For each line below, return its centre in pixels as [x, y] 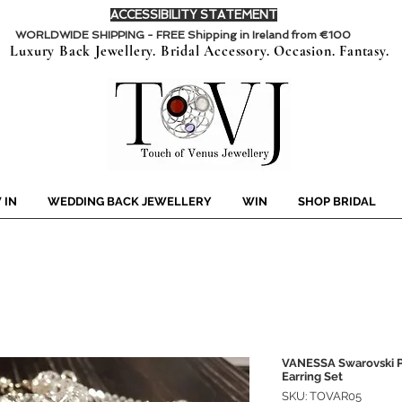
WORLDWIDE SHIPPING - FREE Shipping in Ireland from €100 [183, 35]
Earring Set [312, 377]
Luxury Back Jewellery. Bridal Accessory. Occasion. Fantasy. [200, 52]
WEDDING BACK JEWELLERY [130, 202]
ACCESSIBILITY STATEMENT [194, 15]
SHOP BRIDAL [337, 202]
